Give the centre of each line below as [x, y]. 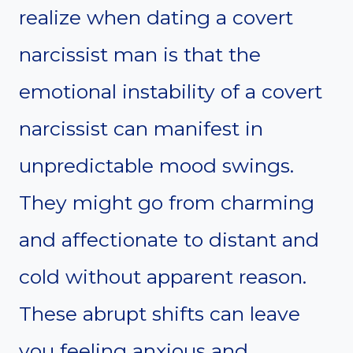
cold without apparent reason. [163, 277]
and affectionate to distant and [169, 240]
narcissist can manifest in [141, 129]
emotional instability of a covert [171, 92]
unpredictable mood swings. [156, 166]
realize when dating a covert [156, 18]
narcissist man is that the [140, 55]
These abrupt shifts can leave [160, 314]
